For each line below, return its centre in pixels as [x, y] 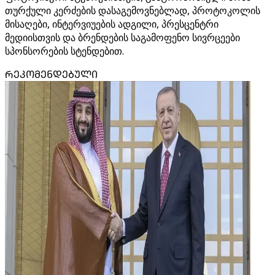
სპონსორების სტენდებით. [64, 51]
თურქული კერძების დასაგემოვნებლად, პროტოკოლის [133, 10]
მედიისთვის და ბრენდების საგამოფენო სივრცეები [122, 37]
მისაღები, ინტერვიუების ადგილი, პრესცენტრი [112, 24]
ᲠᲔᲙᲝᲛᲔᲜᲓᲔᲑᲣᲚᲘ [51, 74]
